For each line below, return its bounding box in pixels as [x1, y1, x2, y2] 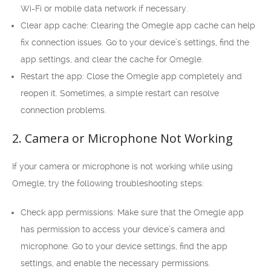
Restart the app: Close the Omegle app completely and [21, 71, 242, 81]
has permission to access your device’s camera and [21, 224, 225, 234]
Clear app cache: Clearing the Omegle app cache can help [21, 21, 255, 30]
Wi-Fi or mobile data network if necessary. [21, 4, 188, 13]
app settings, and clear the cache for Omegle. [21, 54, 203, 64]
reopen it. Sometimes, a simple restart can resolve [21, 88, 219, 98]
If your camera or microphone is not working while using [12, 162, 233, 171]
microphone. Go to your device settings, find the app [21, 241, 227, 251]
